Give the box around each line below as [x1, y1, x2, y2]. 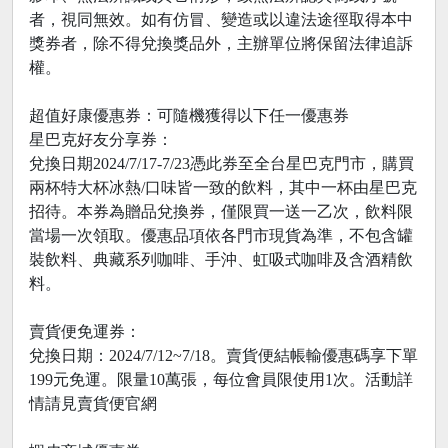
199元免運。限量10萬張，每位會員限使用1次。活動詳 [29, 371, 413, 389]
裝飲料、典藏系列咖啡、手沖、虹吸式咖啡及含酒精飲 [29, 251, 413, 269]
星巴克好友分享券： [29, 131, 173, 149]
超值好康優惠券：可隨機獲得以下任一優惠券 [29, 107, 349, 125]
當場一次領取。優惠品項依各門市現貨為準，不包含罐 [29, 227, 413, 245]
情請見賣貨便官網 [29, 395, 157, 413]
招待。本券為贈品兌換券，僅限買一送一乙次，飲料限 [29, 203, 413, 221]
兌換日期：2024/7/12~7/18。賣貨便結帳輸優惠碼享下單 [29, 347, 418, 365]
